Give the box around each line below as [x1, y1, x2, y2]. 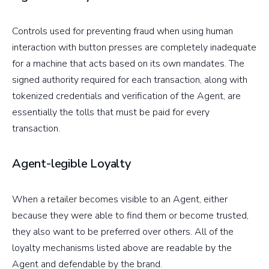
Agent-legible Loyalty [12, 156, 131, 172]
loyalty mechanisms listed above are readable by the [12, 241, 232, 255]
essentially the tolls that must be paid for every [12, 105, 210, 119]
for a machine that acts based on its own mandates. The [12, 56, 244, 70]
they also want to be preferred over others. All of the [12, 225, 234, 238]
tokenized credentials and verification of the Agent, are [12, 89, 241, 103]
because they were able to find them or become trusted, [12, 208, 249, 222]
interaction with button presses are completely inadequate [12, 40, 256, 54]
